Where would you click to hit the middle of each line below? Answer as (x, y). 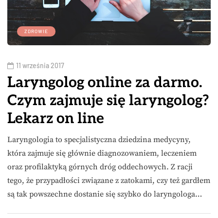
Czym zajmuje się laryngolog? (108, 100)
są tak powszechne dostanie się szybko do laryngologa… (105, 194)
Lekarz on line (56, 118)
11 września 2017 (40, 65)
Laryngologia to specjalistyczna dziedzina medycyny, (99, 139)
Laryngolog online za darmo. (105, 82)
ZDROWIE (36, 31)
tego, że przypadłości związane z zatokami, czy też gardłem (109, 180)
